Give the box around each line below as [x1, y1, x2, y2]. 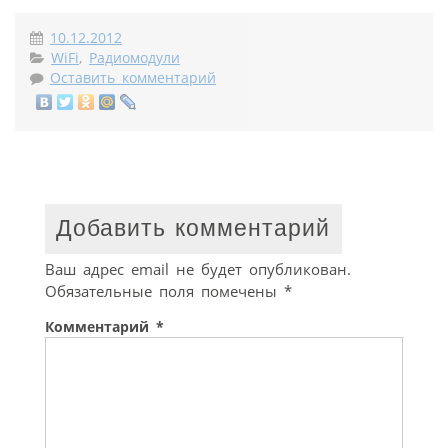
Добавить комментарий [56, 216, 331, 242]
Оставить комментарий [50, 68, 216, 87]
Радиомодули [89, 48, 180, 67]
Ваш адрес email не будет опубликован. [45, 259, 351, 279]
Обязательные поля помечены [45, 281, 284, 301]
